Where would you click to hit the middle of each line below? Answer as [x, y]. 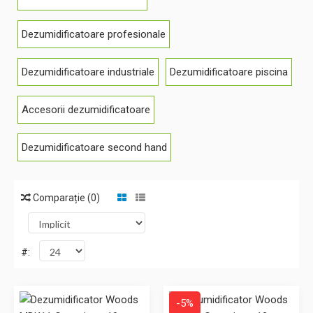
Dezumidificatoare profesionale [94, 34]
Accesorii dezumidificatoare [86, 110]
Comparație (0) [65, 198]
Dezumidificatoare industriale [88, 72]
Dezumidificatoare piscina [229, 72]
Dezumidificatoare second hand [94, 147]
